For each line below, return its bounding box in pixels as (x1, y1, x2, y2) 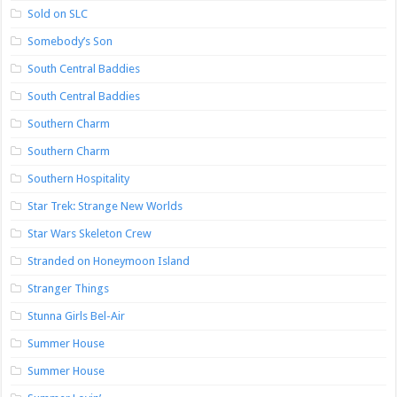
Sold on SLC (27, 7, 89, 21)
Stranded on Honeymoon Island (27, 254, 191, 269)
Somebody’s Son (27, 35, 113, 49)
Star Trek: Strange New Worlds (27, 199, 183, 214)
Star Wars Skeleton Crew (27, 227, 152, 241)
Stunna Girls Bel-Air (27, 309, 126, 323)
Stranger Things (27, 282, 110, 296)
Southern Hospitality (27, 172, 130, 186)
